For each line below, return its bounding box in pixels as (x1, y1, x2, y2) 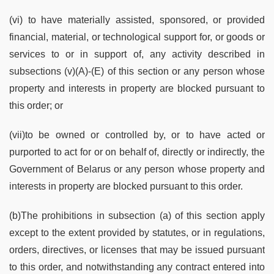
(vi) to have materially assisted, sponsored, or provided (9, 14, 265, 25)
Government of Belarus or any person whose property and (9, 163, 265, 174)
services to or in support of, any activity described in (9, 48, 265, 59)
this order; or (9, 100, 63, 111)
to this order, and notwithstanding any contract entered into (9, 261, 265, 272)
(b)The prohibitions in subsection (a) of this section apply (9, 210, 265, 221)
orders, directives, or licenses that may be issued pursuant (9, 244, 265, 255)
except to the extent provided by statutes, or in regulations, (9, 227, 265, 238)
